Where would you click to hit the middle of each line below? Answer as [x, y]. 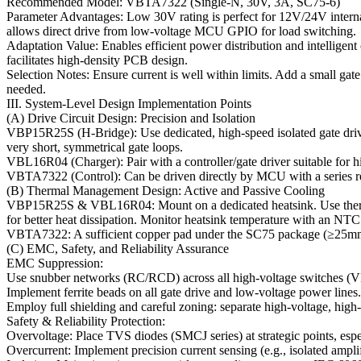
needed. [26, 89]
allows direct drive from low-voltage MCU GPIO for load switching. [181, 31]
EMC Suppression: [55, 263]
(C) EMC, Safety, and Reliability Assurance [118, 249]
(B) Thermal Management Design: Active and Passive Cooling [166, 191]
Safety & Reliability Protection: [86, 322]
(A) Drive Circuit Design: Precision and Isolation [131, 118]
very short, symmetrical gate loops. [95, 147]
